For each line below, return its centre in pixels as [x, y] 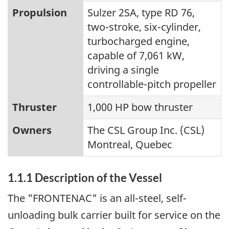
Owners [32, 130]
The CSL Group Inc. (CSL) [146, 130]
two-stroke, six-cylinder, [144, 27]
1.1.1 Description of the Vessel [85, 177]
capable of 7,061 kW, [136, 55]
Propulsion [40, 12]
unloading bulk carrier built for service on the [114, 215]
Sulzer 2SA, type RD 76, [141, 12]
